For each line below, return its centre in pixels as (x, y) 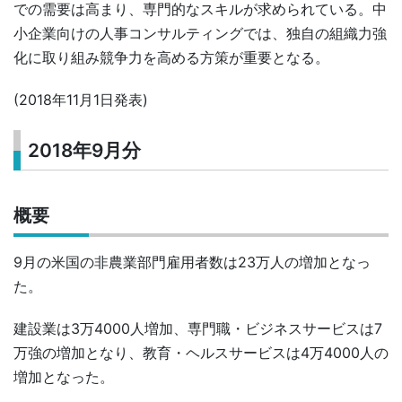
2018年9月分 (85, 151)
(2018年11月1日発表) (81, 99)
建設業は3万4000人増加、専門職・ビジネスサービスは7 (198, 329)
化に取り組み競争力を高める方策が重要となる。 (171, 57)
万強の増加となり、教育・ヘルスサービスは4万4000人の (201, 353)
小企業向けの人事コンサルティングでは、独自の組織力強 (200, 33)
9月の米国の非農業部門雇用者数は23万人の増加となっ (192, 262)
